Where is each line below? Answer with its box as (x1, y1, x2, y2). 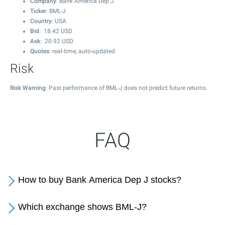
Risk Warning (10, 84, 46, 91)
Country (30, 18, 52, 25)
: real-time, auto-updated (49, 48, 115, 55)
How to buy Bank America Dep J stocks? (18, 175, 181, 185)
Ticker (30, 8, 46, 15)
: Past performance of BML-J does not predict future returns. (46, 84, 207, 91)
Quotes (30, 48, 49, 55)
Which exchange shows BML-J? (18, 202, 147, 212)
